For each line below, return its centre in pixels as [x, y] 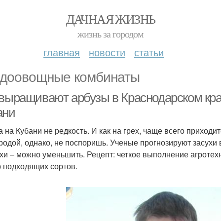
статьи [149, 52]
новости [107, 52]
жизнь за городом [110, 34]
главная [62, 52]
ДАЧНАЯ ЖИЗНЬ [110, 19]
